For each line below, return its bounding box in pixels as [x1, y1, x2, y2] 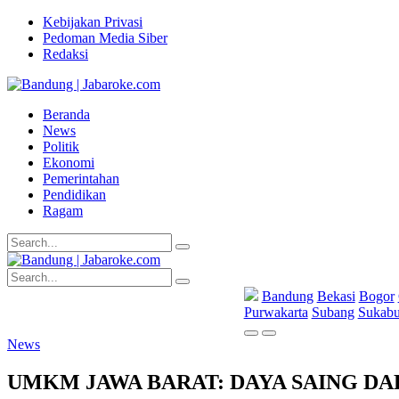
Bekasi [316, 289, 355, 304]
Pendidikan [43, 187, 106, 202]
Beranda [43, 107, 90, 122]
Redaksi [43, 46, 88, 61]
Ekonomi [43, 155, 94, 170]
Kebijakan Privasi [43, 14, 142, 29]
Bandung [261, 289, 313, 304]
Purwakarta [243, 305, 308, 320]
